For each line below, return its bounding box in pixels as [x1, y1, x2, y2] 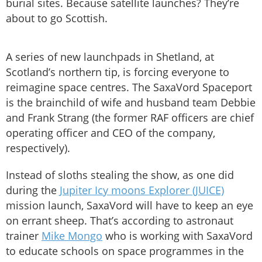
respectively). [6, 141, 70, 156]
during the [6, 183, 60, 198]
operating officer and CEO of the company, [6, 126, 215, 140]
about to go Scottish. [6, 11, 108, 26]
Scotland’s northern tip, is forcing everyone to [6, 65, 229, 80]
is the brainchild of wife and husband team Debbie [6, 95, 256, 110]
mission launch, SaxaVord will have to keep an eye [6, 198, 253, 213]
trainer [6, 229, 42, 243]
